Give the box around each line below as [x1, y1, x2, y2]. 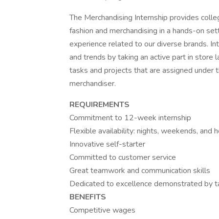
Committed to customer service [69, 152, 176, 163]
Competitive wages [69, 205, 135, 216]
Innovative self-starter [69, 139, 145, 150]
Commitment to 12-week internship [69, 112, 191, 123]
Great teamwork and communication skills [69, 165, 210, 176]
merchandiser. [69, 78, 116, 89]
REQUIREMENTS [69, 99, 130, 110]
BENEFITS [69, 192, 106, 202]
